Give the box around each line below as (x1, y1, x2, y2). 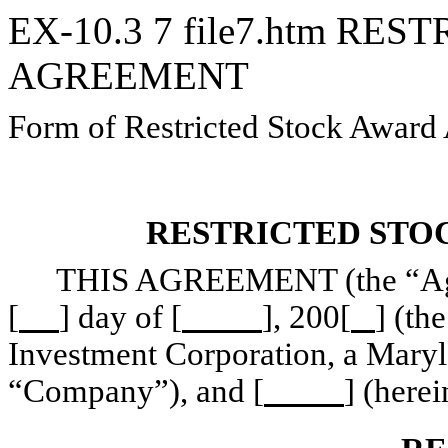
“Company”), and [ (8, 373, 264, 410)
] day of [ (59, 299, 182, 336)
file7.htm (183, 9, 336, 52)
